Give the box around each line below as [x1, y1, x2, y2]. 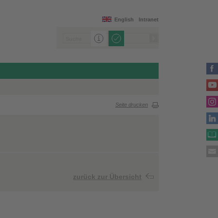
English [114, 17, 134, 22]
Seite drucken [115, 102, 148, 108]
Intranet [139, 17, 159, 22]
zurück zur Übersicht [73, 173, 142, 181]
